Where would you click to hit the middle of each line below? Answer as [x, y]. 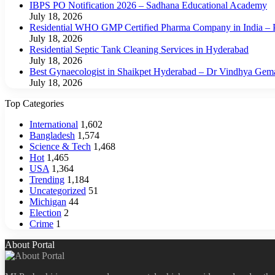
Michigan [48, 201]
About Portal [30, 244]
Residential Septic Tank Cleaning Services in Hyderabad [139, 49]
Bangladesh [52, 135]
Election [45, 212]
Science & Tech [60, 146]
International [54, 124]
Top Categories [34, 103]
